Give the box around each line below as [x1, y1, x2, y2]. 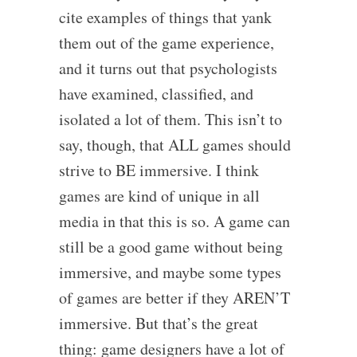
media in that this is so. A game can [58, 210, 290, 232]
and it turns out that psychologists [58, 57, 277, 79]
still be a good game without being [58, 235, 283, 257]
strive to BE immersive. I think [58, 159, 259, 181]
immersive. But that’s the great [58, 312, 258, 334]
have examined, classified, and [58, 82, 253, 104]
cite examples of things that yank [58, 6, 272, 28]
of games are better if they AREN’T [58, 286, 290, 308]
